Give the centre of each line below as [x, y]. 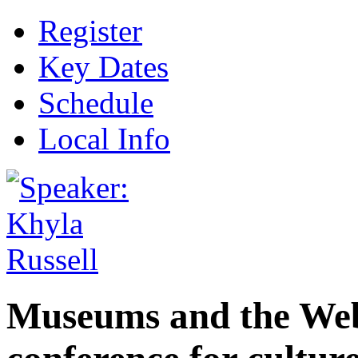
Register [90, 31]
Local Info [104, 139]
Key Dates [103, 67]
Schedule [96, 103]
